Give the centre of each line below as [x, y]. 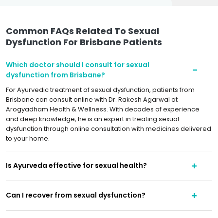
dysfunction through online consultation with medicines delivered [109, 128]
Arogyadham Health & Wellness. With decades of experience [103, 109]
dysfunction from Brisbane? [55, 75]
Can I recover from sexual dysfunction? [76, 195]
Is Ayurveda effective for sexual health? [76, 166]
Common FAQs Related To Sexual [82, 31]
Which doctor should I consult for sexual [78, 64]
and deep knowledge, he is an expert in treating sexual [92, 119]
